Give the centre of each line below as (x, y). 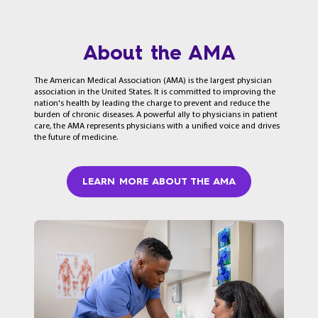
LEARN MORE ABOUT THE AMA (159, 181)
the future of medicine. (76, 138)
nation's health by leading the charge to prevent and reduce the (152, 104)
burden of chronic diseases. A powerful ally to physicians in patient (156, 115)
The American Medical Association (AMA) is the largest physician (153, 81)
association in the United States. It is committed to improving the (155, 92)
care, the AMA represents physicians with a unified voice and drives (157, 126)
